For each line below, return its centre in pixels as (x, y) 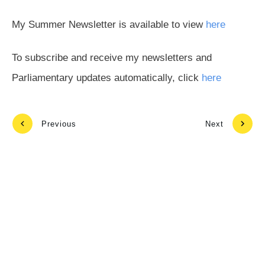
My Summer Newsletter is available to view (109, 24)
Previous (59, 124)
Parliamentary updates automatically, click (107, 77)
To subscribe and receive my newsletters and (112, 57)
